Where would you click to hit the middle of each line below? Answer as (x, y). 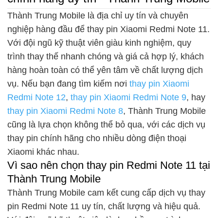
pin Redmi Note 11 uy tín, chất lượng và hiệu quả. (104, 206)
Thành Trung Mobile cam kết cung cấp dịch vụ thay (106, 192)
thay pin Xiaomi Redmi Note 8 (65, 111)
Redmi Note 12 (36, 97)
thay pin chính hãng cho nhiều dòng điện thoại (97, 138)
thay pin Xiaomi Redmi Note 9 (128, 97)
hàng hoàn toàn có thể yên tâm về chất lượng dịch (105, 70)
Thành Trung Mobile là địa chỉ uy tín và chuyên (98, 15)
